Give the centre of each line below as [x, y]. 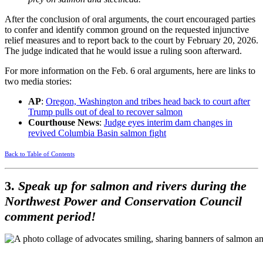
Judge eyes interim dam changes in [168, 122]
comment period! [50, 216]
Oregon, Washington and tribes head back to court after [148, 101]
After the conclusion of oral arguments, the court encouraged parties [130, 19]
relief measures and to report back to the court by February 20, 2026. [131, 40]
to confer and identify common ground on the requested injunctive [127, 29]
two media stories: [38, 81]
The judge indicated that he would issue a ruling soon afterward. [123, 50]
